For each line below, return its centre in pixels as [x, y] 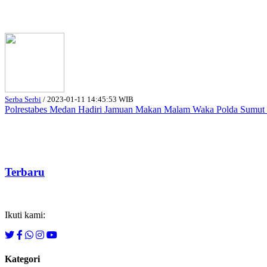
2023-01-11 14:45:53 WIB [90, 99]
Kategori [22, 259]
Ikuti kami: [25, 215]
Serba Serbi [23, 99]
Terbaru [25, 172]
